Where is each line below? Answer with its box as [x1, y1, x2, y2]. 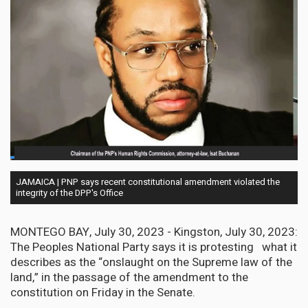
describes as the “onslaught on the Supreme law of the [10, 253, 292, 271]
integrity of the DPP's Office [16, 186, 123, 199]
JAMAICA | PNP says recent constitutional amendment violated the [16, 175, 280, 188]
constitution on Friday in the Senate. [10, 283, 198, 301]
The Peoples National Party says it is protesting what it [10, 238, 297, 256]
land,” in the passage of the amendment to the [10, 268, 248, 286]
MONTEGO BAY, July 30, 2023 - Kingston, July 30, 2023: [10, 223, 298, 241]
